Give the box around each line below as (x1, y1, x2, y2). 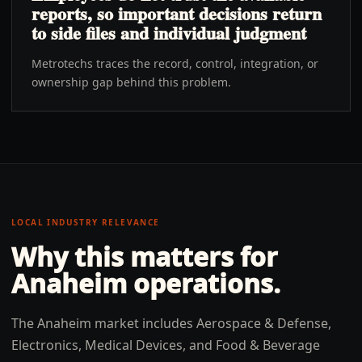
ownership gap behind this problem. (32, 74, 231, 90)
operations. (127, 266, 280, 301)
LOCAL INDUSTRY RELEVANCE (11, 217, 160, 228)
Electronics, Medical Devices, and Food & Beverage (11, 336, 320, 354)
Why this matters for (11, 239, 278, 274)
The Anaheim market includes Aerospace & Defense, (11, 314, 331, 332)
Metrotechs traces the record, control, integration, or (32, 56, 318, 71)
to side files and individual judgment (32, 19, 306, 46)
